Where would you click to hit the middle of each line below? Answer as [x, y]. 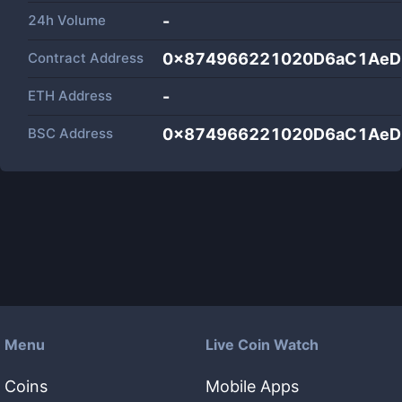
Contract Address [86, 58]
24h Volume [67, 20]
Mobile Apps [252, 386]
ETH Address [70, 96]
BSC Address [70, 133]
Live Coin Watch [262, 345]
